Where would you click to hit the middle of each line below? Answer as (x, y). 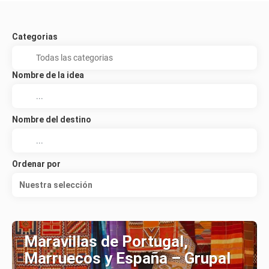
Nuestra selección (56, 185)
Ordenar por (36, 164)
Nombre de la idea (48, 75)
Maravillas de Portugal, (106, 241)
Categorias (35, 36)
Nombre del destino (52, 119)
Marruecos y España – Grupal (127, 258)
